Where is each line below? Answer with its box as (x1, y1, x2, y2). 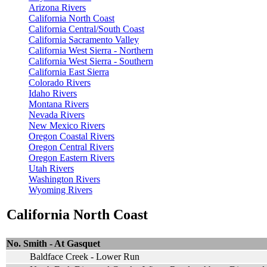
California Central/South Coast (29, 23, 144, 34)
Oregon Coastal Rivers (29, 131, 114, 141)
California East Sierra (29, 66, 109, 77)
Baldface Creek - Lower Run (30, 251, 139, 262)
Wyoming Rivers (29, 184, 92, 195)
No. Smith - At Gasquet (7, 238, 100, 249)
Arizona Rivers (29, 2, 86, 13)
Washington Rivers (29, 173, 100, 184)
